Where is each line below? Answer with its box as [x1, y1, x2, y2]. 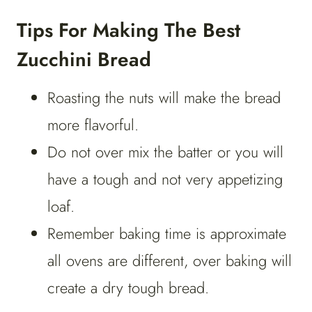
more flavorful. [47, 114, 139, 136]
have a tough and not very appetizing [47, 168, 283, 191]
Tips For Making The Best [17, 16, 240, 45]
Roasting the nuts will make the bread [47, 86, 281, 109]
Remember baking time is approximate [47, 222, 286, 245]
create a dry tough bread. [47, 276, 209, 299]
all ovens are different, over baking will [47, 249, 292, 272]
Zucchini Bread [17, 45, 151, 75]
